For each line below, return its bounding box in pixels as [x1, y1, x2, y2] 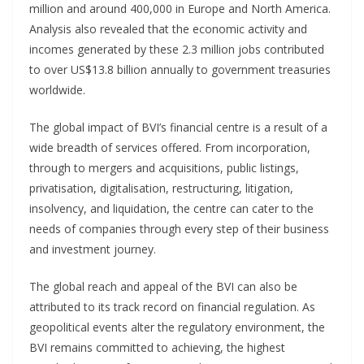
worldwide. [29, 81, 85, 97]
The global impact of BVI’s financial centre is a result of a [29, 119, 327, 135]
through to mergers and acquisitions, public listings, [29, 159, 299, 175]
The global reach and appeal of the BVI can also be [29, 278, 297, 294]
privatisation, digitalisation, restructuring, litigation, [29, 180, 293, 196]
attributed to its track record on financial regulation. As [29, 298, 315, 314]
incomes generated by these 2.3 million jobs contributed [29, 41, 324, 57]
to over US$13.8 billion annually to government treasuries [29, 61, 331, 77]
